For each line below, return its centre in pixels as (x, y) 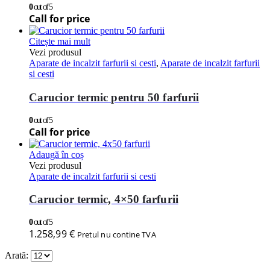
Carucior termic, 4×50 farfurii (104, 199)
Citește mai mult (60, 42)
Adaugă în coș (56, 154)
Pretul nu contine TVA (116, 235)
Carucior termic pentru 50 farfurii (114, 97)
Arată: (18, 256)
